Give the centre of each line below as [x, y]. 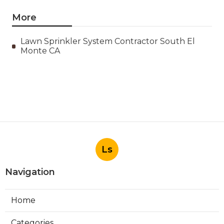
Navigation [30, 172]
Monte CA [40, 50]
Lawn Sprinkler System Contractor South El [108, 41]
